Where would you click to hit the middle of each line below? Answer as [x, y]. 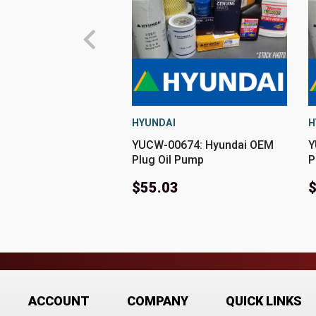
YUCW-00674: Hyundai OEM [203, 145]
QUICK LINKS [264, 301]
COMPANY [158, 301]
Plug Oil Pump [168, 160]
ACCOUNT [59, 301]
